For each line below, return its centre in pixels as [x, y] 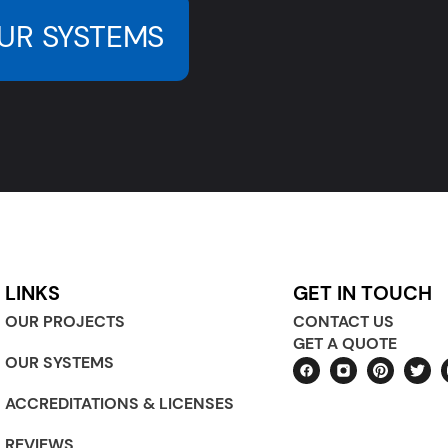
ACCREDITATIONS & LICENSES [119, 404]
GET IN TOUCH [362, 293]
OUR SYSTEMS [59, 363]
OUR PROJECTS [64, 322]
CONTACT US [343, 322]
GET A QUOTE [344, 344]
